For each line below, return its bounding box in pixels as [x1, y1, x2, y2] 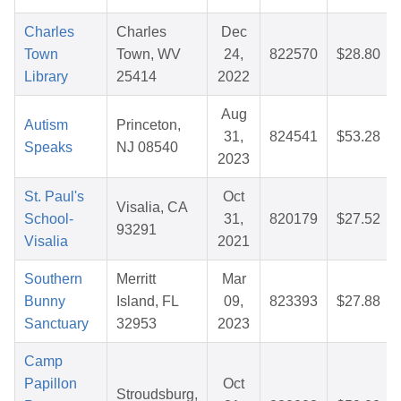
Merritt [116, 271, 156, 287]
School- [24, 211, 73, 227]
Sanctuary [24, 316, 89, 332]
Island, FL [116, 294, 179, 310]
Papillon [24, 376, 77, 392]
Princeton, [116, 117, 181, 133]
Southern [24, 271, 82, 287]
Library [24, 69, 68, 85]
